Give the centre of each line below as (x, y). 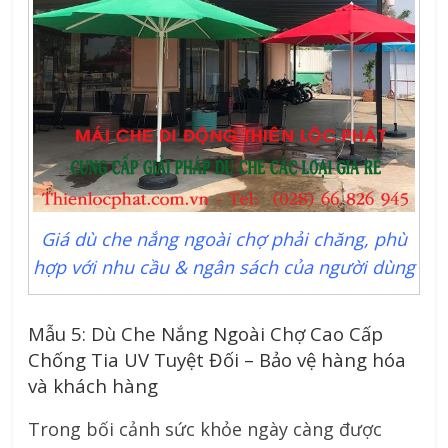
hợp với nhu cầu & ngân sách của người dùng (223, 266)
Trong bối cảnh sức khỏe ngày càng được (205, 428)
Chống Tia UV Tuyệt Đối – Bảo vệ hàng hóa (217, 359)
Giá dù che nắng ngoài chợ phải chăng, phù (223, 238)
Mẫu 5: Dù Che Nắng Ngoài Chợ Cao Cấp (206, 333)
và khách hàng (93, 385)
